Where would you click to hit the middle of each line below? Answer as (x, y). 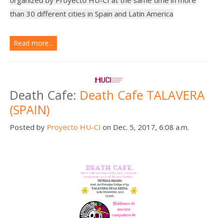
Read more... (33, 43)
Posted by (28, 127)
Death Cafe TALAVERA (142, 95)
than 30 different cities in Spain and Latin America (91, 13)
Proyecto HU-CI (74, 127)
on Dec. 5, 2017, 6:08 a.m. (145, 127)
